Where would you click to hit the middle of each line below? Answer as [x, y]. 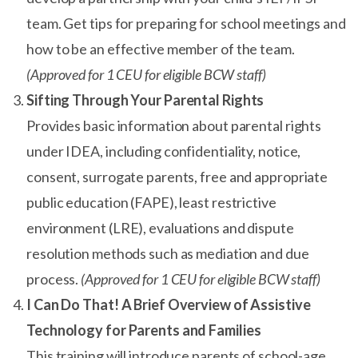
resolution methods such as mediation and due [168, 253]
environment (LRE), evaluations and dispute [160, 228]
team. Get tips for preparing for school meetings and [186, 23]
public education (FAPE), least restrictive [151, 202]
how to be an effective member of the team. [161, 49]
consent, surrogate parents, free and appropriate [177, 177]
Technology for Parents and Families [144, 330]
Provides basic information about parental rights [174, 125]
